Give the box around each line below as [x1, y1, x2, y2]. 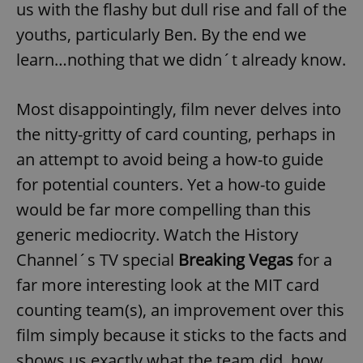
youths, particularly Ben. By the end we [16, 23, 306, 46]
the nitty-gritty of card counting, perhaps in [16, 123, 335, 146]
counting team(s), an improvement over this [16, 299, 344, 322]
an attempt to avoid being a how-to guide [16, 148, 323, 171]
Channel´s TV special [16, 249, 178, 271]
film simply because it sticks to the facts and [16, 324, 347, 347]
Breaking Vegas [178, 249, 293, 271]
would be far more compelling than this [16, 199, 311, 221]
